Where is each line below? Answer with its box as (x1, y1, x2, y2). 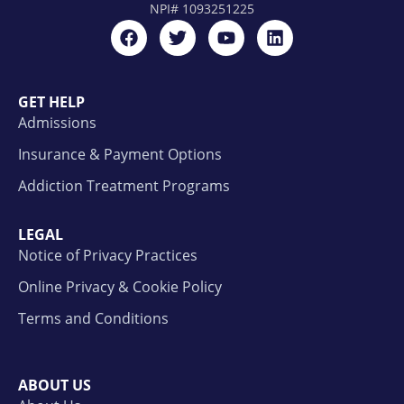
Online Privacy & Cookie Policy (18, 276, 222, 297)
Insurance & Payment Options (18, 143, 222, 164)
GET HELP (18, 91, 85, 112)
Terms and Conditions (18, 308, 169, 328)
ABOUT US (18, 374, 91, 395)
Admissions (18, 112, 96, 133)
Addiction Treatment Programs (18, 175, 230, 196)
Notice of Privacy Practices (18, 244, 197, 265)
